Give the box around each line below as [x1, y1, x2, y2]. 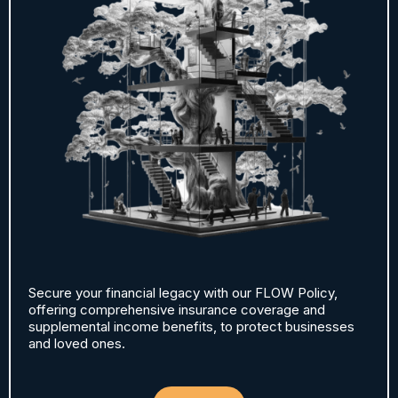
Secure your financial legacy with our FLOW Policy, [28, 284, 338, 301]
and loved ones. [28, 335, 125, 352]
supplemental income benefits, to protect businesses [28, 318, 354, 335]
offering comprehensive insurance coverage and [28, 301, 325, 318]
